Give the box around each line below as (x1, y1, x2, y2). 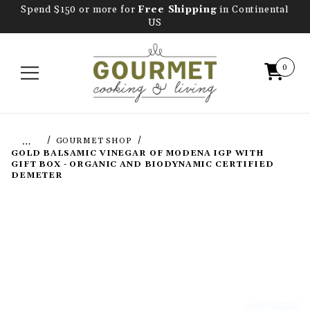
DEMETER (11, 170, 63, 181)
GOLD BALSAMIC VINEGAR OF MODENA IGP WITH (11, 148, 265, 158)
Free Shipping (138, 3, 217, 16)
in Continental (217, 3, 290, 16)
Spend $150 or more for (20, 3, 138, 16)
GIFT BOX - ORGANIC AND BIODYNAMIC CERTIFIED (11, 159, 274, 170)
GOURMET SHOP (55, 135, 132, 146)
